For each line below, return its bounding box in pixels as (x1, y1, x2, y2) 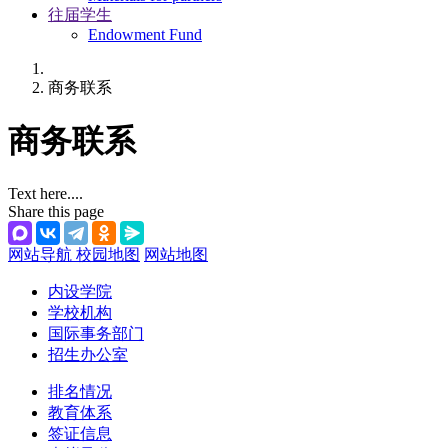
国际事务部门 (48, 325, 144, 343)
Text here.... (8, 185, 83, 203)
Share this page (8, 203, 104, 221)
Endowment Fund (88, 25, 202, 43)
